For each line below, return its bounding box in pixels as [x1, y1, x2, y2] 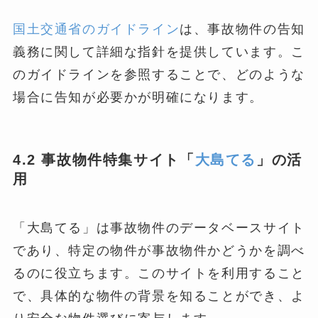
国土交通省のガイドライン [12, 21, 180, 36]
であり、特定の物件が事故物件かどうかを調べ [12, 243, 305, 258]
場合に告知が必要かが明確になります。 [12, 89, 263, 104]
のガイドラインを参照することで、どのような [12, 67, 305, 82]
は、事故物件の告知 [180, 21, 305, 36]
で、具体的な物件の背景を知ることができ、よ [12, 289, 305, 304]
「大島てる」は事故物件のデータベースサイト [12, 221, 305, 236]
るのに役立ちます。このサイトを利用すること [12, 266, 305, 281]
